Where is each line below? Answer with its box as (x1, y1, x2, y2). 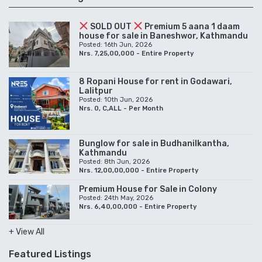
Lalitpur (79, 86, 113, 96)
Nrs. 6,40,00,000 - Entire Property (79, 203, 196, 211)
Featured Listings (9, 249, 91, 260)
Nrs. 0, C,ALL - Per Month (79, 105, 163, 113)
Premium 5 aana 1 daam (142, 21, 240, 32)
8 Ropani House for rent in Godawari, (79, 77, 232, 87)
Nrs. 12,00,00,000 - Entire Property (79, 167, 198, 175)
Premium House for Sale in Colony (79, 184, 217, 195)
